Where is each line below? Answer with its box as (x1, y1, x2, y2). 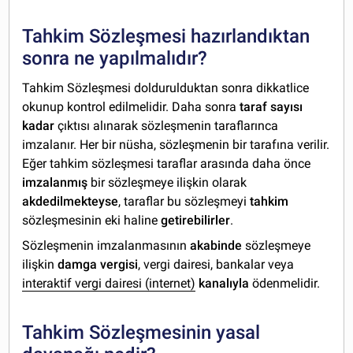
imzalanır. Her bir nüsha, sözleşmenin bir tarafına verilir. (22, 137, 330, 153)
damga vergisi (58, 257, 139, 273)
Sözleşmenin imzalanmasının (22, 238, 191, 254)
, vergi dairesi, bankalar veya (138, 257, 295, 273)
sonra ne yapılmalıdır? (22, 47, 208, 70)
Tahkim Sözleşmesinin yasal (22, 321, 261, 344)
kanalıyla (199, 276, 250, 292)
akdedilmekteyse (22, 194, 119, 210)
